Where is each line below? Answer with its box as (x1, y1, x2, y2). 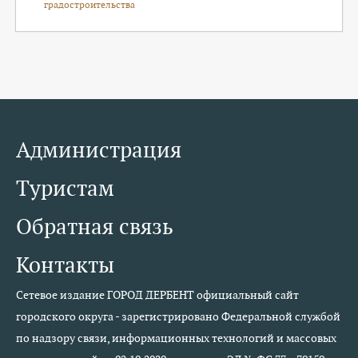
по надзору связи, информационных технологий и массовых (16, 331, 336, 345)
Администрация (16, 136, 181, 164)
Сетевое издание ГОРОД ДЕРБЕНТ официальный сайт (16, 288, 299, 302)
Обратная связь (16, 213, 173, 241)
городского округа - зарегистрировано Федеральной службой (16, 309, 340, 324)
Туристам (16, 174, 114, 202)
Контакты (16, 251, 114, 279)
